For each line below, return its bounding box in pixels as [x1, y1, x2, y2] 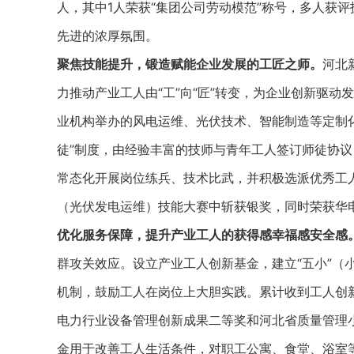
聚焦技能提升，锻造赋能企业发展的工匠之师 [57, 56, 310, 72]
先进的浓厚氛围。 [57, 28, 158, 43]
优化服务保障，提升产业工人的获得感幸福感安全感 [57, 227, 348, 243]
